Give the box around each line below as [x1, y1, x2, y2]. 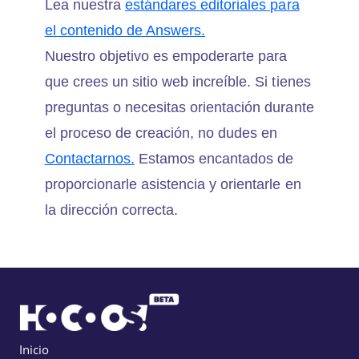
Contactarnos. [44, 150, 135, 167]
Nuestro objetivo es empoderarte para [44, 47, 288, 64]
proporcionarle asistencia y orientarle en [44, 175, 301, 192]
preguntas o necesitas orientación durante [44, 99, 314, 115]
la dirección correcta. [44, 201, 179, 218]
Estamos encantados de [134, 150, 294, 167]
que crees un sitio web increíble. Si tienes [44, 73, 311, 90]
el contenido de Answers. [44, 22, 206, 38]
